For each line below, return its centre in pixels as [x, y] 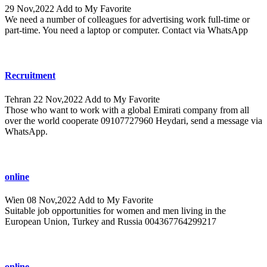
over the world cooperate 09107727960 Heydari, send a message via [133, 120]
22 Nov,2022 [59, 99]
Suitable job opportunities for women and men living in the [115, 210]
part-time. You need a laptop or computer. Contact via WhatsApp [126, 30]
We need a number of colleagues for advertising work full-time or [127, 20]
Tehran [19, 99]
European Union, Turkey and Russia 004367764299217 [111, 221]
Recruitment [30, 76]
